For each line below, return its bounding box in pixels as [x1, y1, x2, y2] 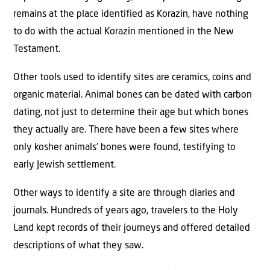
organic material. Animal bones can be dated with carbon [13, 90, 252, 101]
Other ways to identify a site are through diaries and [13, 189, 235, 199]
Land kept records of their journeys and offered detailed [13, 224, 250, 234]
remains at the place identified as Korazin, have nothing [13, 9, 248, 19]
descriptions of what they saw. [13, 241, 146, 251]
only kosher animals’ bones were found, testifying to [13, 143, 236, 153]
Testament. [13, 44, 60, 54]
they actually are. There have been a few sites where [13, 125, 239, 136]
